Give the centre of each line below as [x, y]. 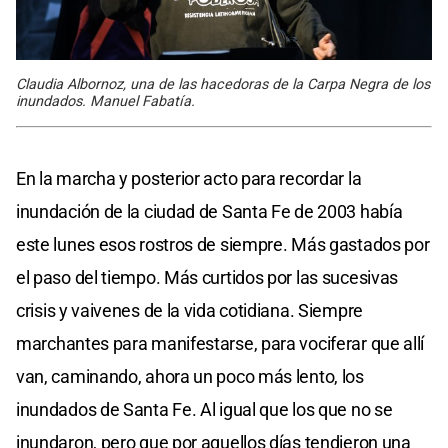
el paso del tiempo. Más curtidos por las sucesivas [207, 278]
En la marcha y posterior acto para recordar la [189, 179]
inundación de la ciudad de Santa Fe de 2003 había [209, 212]
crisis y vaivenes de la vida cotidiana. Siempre [189, 311]
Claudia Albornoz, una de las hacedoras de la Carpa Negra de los [223, 85]
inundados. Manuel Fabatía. [105, 102]
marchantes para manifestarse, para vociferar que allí [220, 344]
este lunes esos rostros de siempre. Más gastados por [223, 245]
